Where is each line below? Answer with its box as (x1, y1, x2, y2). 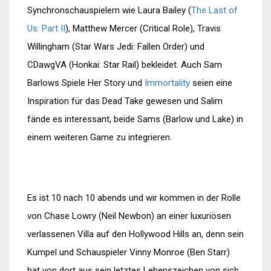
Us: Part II (27, 23, 65, 34)
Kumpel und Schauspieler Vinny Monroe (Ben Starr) (27, 247, 230, 258)
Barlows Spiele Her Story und (27, 77, 145, 88)
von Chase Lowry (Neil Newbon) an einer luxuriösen (27, 211, 231, 221)
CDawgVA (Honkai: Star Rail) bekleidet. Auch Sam (27, 59, 222, 70)
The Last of (191, 5, 238, 16)
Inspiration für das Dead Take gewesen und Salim (27, 96, 223, 106)
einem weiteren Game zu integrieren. (27, 132, 172, 143)
